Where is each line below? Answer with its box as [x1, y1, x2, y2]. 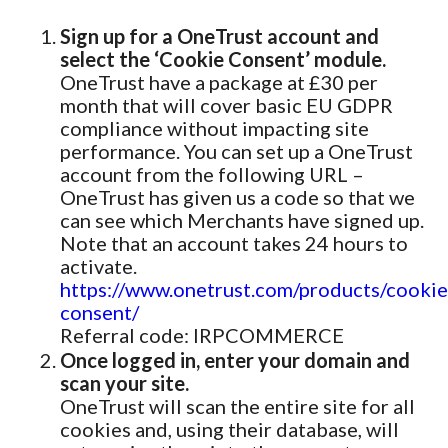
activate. [60, 254, 137, 278]
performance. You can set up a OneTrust [60, 139, 413, 163]
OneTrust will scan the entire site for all [60, 394, 415, 418]
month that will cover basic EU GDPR [60, 93, 393, 117]
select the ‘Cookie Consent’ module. [60, 47, 386, 71]
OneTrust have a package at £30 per [60, 70, 378, 94]
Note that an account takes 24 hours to [60, 231, 408, 255]
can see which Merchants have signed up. [60, 208, 424, 232]
